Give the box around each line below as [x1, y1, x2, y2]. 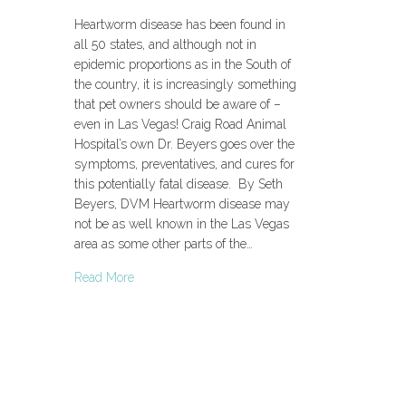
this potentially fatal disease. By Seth [74, 176, 283, 191]
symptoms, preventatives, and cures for [74, 156, 295, 171]
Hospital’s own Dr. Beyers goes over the [74, 136, 295, 151]
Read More [74, 269, 134, 285]
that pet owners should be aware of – [74, 96, 281, 111]
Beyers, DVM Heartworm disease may [74, 196, 290, 211]
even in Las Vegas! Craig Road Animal [74, 116, 286, 131]
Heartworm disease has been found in [74, 16, 285, 32]
